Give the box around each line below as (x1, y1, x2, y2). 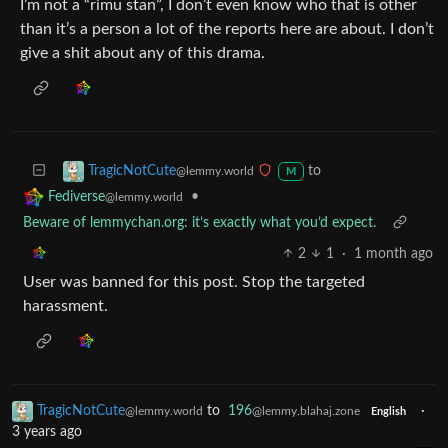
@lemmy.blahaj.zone (252, 404, 360, 417)
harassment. (23, 297, 108, 314)
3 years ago (12, 424, 82, 439)
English (370, 406, 406, 417)
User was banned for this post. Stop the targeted (23, 273, 365, 290)
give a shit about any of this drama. (20, 44, 265, 61)
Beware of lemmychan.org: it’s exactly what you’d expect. (23, 215, 376, 230)
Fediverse (48, 189, 105, 204)
